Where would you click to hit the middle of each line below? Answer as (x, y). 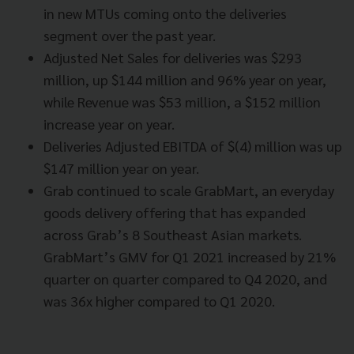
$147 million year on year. (121, 168)
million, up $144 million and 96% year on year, (185, 80)
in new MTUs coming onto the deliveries (165, 13)
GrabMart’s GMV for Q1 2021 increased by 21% (190, 257)
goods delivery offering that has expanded (175, 213)
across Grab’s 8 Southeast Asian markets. (173, 235)
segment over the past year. (130, 36)
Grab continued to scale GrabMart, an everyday (189, 190)
